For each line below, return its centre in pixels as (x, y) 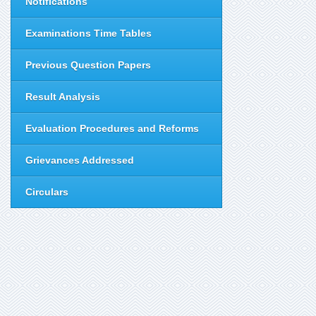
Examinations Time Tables (89, 33)
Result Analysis (63, 97)
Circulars (47, 192)
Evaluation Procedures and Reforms (112, 128)
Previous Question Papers (88, 65)
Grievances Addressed (80, 160)
